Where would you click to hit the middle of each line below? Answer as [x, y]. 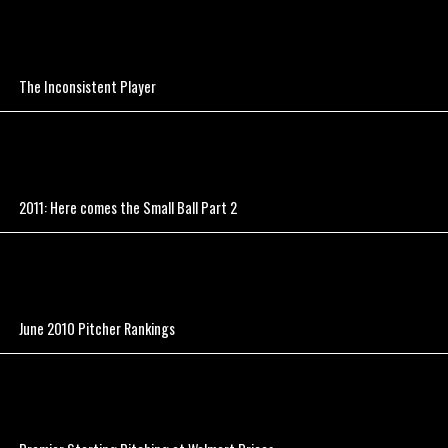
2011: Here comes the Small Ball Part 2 [128, 208]
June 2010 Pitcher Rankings [97, 329]
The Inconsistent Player [88, 87]
